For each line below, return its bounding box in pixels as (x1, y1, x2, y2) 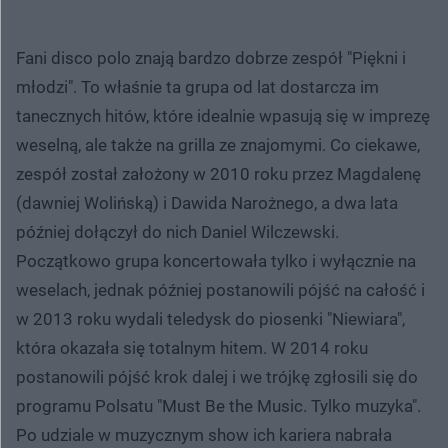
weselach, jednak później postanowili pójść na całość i (16, 279, 425, 300)
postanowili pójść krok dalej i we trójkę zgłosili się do (16, 366, 418, 387)
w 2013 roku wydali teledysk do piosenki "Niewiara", (16, 308, 405, 329)
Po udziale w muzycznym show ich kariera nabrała (16, 424, 392, 445)
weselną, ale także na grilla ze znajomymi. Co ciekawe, (16, 134, 420, 155)
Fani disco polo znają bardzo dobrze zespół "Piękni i (16, 47, 406, 68)
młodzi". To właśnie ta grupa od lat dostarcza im (16, 76, 379, 97)
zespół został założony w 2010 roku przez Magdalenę (16, 163, 421, 184)
